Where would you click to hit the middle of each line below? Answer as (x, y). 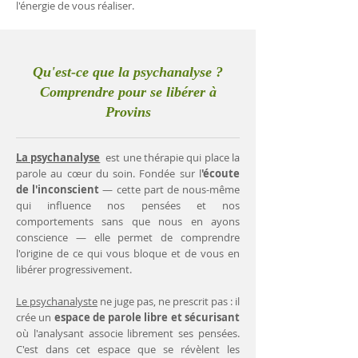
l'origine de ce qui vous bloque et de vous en (128, 253)
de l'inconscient (60, 189)
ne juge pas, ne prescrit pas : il (169, 301)
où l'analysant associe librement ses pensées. (128, 333)
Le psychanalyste (57, 301)
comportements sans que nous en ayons (128, 221)
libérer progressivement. (74, 269)
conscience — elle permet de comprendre (128, 237)
